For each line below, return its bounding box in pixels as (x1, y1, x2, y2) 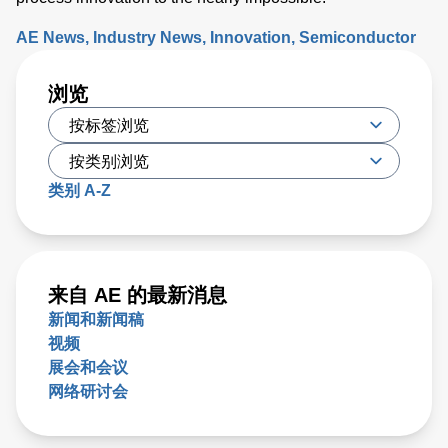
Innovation (210, 29, 291, 47)
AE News (16, 29, 85, 47)
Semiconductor (299, 29, 416, 47)
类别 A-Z (48, 182, 111, 200)
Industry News (93, 29, 202, 47)
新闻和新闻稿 (48, 311, 144, 329)
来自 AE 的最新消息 (48, 284, 227, 307)
